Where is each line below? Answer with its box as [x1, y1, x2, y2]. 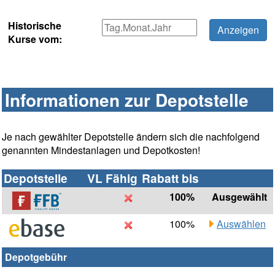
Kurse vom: [8, 32, 62, 47]
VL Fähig [87, 169, 137, 187]
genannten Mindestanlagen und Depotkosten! [2, 143, 200, 158]
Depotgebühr [5, 250, 67, 265]
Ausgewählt [212, 190, 267, 204]
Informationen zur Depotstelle [5, 87, 249, 113]
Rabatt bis [142, 169, 199, 187]
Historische [8, 18, 61, 33]
